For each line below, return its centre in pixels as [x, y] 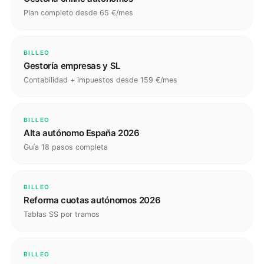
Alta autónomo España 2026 [82, 133]
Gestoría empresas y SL [72, 66]
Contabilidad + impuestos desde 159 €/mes [100, 80]
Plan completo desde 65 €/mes [78, 13]
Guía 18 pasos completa [66, 147]
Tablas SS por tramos [62, 214]
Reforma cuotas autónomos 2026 [92, 200]
